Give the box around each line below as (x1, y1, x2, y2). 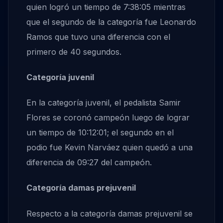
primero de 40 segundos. (26, 46, 121, 57)
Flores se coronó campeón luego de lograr (26, 112, 190, 123)
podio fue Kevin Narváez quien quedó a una (26, 142, 193, 153)
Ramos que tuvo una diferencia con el (26, 31, 170, 42)
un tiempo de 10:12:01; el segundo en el (26, 127, 174, 138)
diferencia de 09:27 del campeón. (26, 157, 152, 168)
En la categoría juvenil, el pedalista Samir (26, 98, 181, 108)
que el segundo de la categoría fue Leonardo (26, 16, 196, 27)
